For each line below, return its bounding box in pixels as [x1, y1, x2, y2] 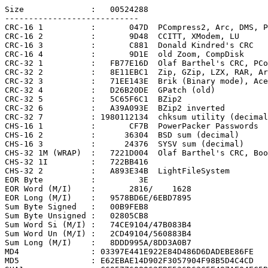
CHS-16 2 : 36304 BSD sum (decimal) [5, 130, 239, 139]
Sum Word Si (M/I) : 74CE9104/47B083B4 [5, 220, 191, 229]
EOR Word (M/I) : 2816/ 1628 [5, 184, 191, 193]
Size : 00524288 [5, 5, 148, 14]
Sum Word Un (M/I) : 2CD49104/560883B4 [5, 229, 191, 238]
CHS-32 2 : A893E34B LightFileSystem [5, 166, 230, 175]
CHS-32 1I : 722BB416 [5, 157, 148, 166]
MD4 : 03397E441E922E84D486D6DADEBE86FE [5, 247, 254, 256]
